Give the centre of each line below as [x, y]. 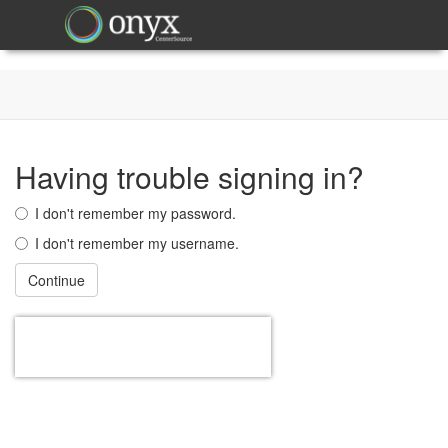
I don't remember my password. [135, 213]
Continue [56, 280]
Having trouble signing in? [189, 176]
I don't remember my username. [137, 243]
